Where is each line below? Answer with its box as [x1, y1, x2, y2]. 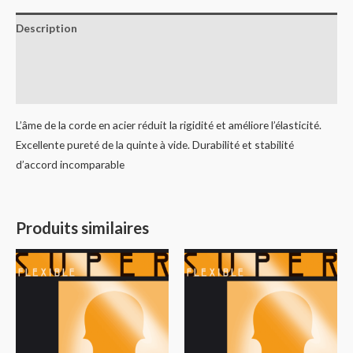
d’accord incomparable [16, 158, 124, 171]
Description [16, 21, 77, 35]
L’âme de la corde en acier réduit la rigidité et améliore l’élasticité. [16, 118, 321, 132]
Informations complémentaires [16, 51, 178, 65]
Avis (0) [16, 82, 53, 96]
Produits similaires [16, 217, 149, 237]
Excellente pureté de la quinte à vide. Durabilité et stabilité [16, 138, 294, 151]
